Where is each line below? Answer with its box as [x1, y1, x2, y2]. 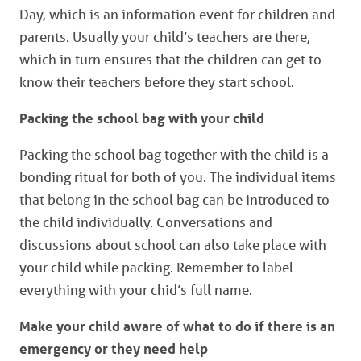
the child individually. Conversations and [19, 213, 272, 230]
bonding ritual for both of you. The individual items [19, 168, 336, 185]
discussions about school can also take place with [19, 235, 326, 253]
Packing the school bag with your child [19, 109, 264, 127]
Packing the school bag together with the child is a [19, 145, 329, 163]
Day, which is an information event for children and [19, 5, 335, 23]
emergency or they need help [19, 339, 208, 357]
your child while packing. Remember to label [19, 258, 293, 276]
